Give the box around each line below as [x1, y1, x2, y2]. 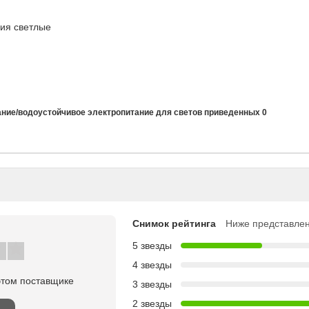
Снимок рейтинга [132, 217, 216, 229]
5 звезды [132, 239, 172, 251]
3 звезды [132, 278, 172, 290]
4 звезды [132, 259, 172, 270]
